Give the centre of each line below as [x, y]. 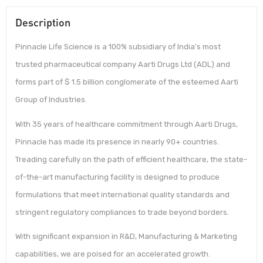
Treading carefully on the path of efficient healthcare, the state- [131, 159]
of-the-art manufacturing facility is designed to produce [117, 177]
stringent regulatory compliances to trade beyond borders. [122, 212]
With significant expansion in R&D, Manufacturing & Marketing [126, 237]
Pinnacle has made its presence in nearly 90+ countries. [117, 141]
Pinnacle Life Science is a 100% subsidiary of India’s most [118, 47]
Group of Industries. [51, 100]
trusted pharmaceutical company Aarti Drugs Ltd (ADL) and [123, 65]
